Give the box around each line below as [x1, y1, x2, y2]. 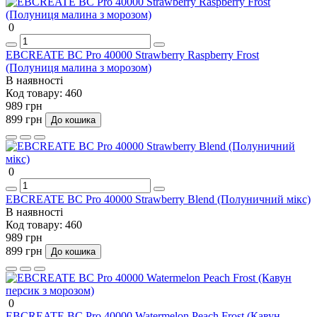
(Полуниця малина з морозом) [6, 61, 151, 74]
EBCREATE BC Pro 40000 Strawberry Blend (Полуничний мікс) [6, 192, 311, 205]
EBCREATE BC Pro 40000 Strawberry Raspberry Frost [6, 48, 259, 61]
